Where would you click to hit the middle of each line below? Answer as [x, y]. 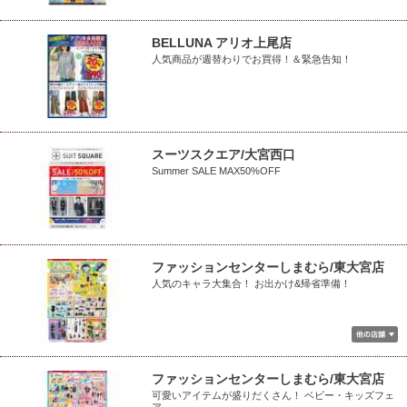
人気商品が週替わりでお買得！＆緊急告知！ [252, 60]
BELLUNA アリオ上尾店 [222, 43]
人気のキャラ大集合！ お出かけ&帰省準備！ [251, 283]
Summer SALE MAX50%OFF [216, 171]
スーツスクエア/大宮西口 [223, 155]
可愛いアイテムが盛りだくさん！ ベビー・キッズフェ [273, 396]
